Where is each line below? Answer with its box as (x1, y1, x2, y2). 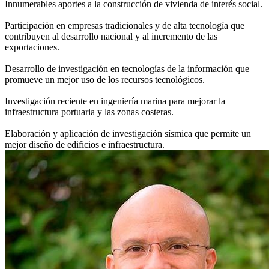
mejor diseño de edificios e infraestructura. (5, 139, 165, 150)
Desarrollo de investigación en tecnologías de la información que (5, 64, 249, 74)
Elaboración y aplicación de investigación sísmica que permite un (5, 128, 251, 139)
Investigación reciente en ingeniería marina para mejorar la (5, 96, 225, 107)
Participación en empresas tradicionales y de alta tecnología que (5, 20, 244, 31)
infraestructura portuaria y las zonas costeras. (5, 107, 174, 118)
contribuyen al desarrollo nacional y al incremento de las (5, 31, 217, 42)
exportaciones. (5, 42, 59, 53)
